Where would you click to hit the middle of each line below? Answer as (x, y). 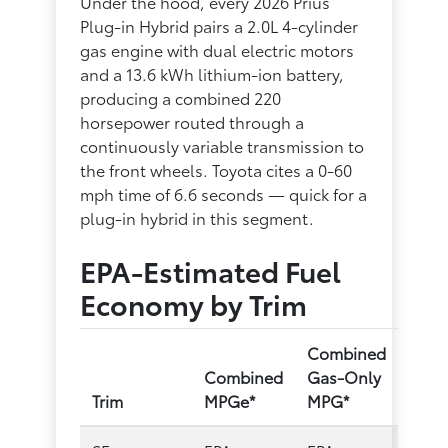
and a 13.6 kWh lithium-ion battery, (212, 73)
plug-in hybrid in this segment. (197, 217)
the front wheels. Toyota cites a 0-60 (216, 169)
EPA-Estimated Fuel (211, 269)
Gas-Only (344, 376)
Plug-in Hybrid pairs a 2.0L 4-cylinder (219, 25)
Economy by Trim (194, 302)
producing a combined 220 (181, 97)
